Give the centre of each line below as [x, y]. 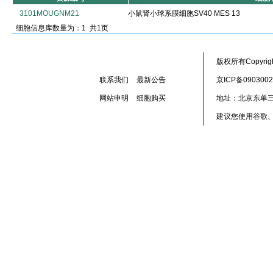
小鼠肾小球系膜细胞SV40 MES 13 [184, 13]
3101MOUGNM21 [49, 13]
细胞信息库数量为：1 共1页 [60, 28]
